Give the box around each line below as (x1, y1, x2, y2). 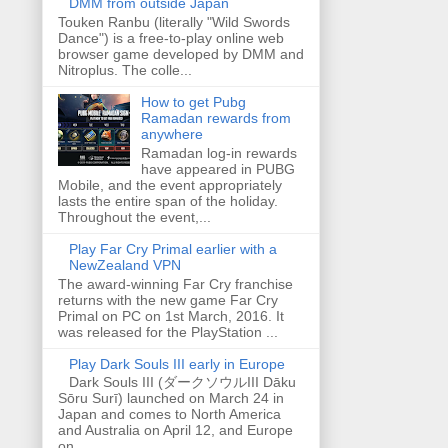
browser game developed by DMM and (58, 45, 304, 62)
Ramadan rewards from (140, 109, 291, 126)
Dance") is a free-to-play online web (58, 29, 284, 46)
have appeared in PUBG (140, 160, 295, 177)
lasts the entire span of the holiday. (58, 192, 278, 209)
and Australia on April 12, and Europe (58, 422, 293, 439)
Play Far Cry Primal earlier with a (68, 240, 277, 257)
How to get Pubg (140, 93, 246, 110)
